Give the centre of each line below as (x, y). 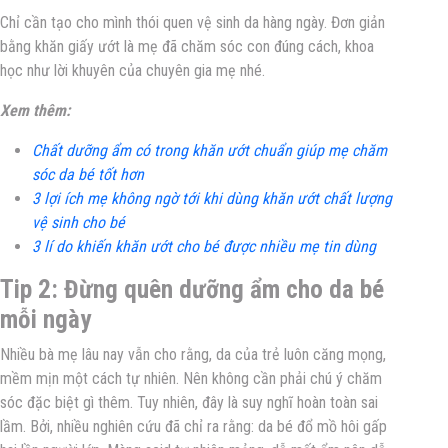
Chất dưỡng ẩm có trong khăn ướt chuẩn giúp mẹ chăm (209, 150)
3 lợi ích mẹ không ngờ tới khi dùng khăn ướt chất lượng (212, 198)
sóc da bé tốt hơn (88, 174)
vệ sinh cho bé (78, 222)
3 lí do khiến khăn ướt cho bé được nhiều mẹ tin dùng (204, 246)
